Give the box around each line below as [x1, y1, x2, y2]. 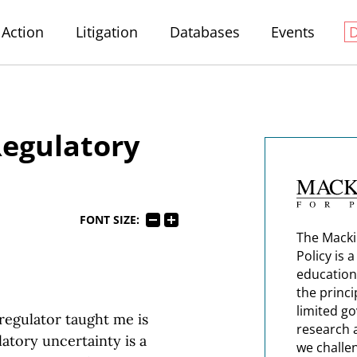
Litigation [75, 22, 138, 41]
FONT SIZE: [79, 213, 139, 228]
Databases [169, 22, 240, 41]
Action [2, 22, 45, 41]
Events [271, 22, 316, 41]
